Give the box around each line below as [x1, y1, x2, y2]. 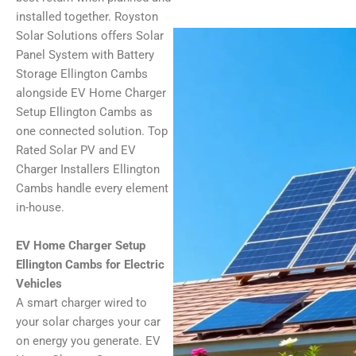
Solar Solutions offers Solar [16, 29, 164, 44]
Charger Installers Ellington [16, 162, 160, 177]
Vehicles [16, 276, 62, 291]
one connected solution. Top [16, 124, 168, 139]
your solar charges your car [16, 314, 161, 329]
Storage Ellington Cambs [16, 67, 148, 82]
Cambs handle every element [16, 181, 168, 196]
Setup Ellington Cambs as [16, 105, 153, 120]
